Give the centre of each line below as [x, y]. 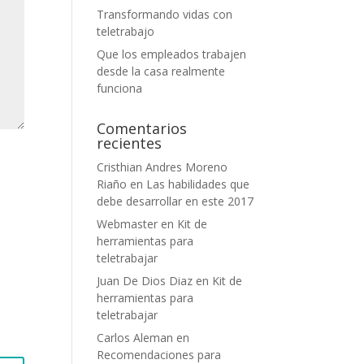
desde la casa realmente [161, 71]
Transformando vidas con [165, 14]
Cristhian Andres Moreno [162, 167]
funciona [120, 88]
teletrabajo [126, 31]
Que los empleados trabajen [172, 54]
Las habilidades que [198, 184]
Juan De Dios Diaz [145, 281]
